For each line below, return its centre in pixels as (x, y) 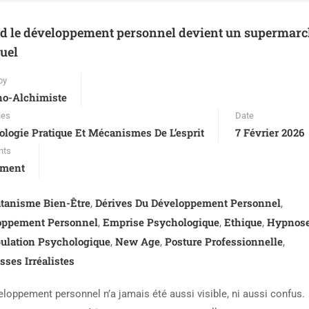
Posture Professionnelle (224, 241)
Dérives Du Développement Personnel (188, 203)
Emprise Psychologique (161, 222)
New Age (138, 241)
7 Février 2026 (270, 132)
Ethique (243, 222)
